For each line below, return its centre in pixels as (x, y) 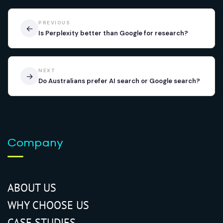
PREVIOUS (54, 23)
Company (35, 143)
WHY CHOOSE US (48, 205)
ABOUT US (32, 188)
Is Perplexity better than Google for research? (113, 33)
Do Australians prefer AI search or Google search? (119, 81)
